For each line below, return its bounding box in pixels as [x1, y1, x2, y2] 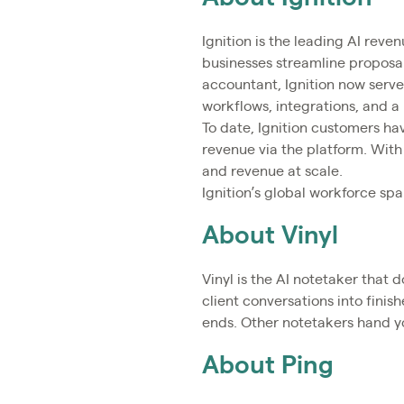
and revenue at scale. [202, 163, 343, 179]
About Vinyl [202, 223, 338, 249]
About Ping [202, 353, 334, 379]
